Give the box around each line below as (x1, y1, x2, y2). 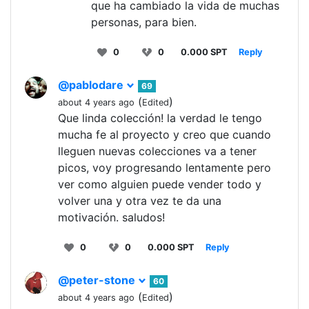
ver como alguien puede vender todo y (58, 177, 261, 192)
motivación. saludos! (58, 210, 165, 225)
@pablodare (58, 78, 126, 92)
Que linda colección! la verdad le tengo (58, 111, 262, 126)
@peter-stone (58, 273, 138, 288)
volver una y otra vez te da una (58, 194, 221, 208)
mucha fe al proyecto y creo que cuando (58, 128, 271, 142)
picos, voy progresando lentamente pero (58, 161, 271, 175)
